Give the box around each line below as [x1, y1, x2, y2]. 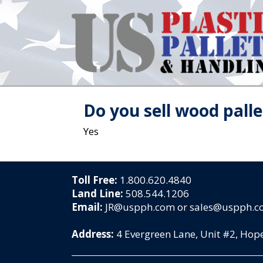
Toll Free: [72, 173, 120, 187]
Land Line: [72, 187, 126, 200]
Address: [72, 227, 116, 241]
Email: [72, 200, 105, 214]
